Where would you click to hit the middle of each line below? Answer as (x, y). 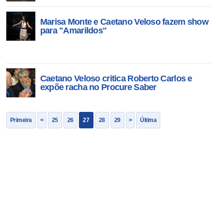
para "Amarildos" (73, 31)
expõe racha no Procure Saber (98, 87)
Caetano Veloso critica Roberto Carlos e (116, 78)
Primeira (21, 120)
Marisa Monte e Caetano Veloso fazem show (124, 22)
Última (148, 120)
